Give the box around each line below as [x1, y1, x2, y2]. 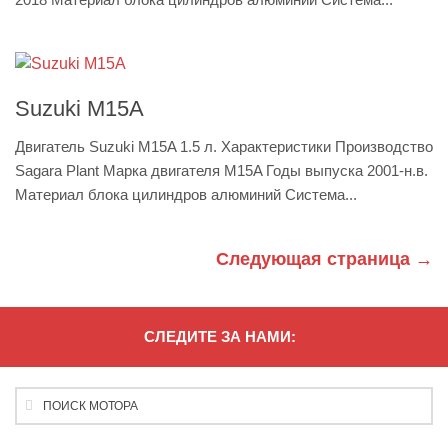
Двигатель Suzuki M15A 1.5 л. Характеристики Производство [15, 138, 433, 155]
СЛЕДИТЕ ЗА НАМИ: [144, 328, 296, 345]
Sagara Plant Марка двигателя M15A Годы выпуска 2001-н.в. [15, 162, 428, 179]
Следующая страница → [216, 249, 433, 269]
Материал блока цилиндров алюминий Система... [15, 186, 357, 203]
